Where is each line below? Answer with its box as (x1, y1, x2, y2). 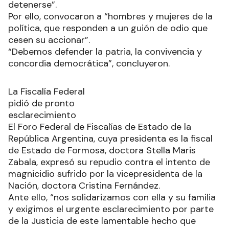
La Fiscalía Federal (8, 85, 85, 98)
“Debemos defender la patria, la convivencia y (8, 45, 202, 58)
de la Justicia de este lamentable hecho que (8, 215, 196, 227)
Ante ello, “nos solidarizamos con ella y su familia (8, 191, 216, 204)
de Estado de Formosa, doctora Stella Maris (8, 144, 196, 157)
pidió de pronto (8, 97, 77, 110)
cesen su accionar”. (8, 34, 90, 47)
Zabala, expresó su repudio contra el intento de (8, 156, 210, 169)
